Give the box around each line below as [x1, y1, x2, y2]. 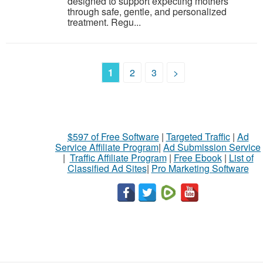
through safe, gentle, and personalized [68, 5, 227, 18]
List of [228, 151, 254, 164]
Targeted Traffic [166, 130, 230, 143]
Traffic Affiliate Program [69, 151, 167, 164]
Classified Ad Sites [67, 161, 147, 175]
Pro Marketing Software [151, 161, 249, 175]
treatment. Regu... [68, 15, 141, 29]
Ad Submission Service [163, 140, 261, 154]
